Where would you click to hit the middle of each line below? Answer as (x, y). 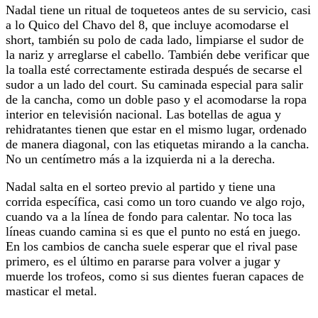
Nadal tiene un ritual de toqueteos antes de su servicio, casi (158, 10)
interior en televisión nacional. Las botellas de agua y (143, 115)
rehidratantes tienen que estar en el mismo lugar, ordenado (156, 130)
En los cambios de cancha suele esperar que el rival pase (152, 247)
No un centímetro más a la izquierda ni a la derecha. (142, 159)
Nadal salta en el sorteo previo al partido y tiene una (141, 187)
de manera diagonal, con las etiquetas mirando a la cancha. (158, 144)
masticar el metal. (53, 291)
